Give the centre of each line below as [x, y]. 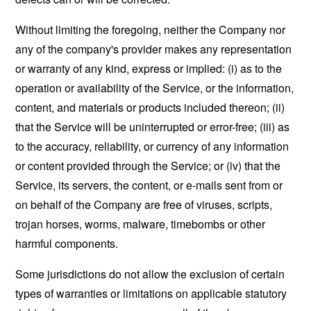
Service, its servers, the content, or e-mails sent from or [149, 185]
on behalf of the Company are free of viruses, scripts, [144, 204]
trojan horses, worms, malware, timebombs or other [141, 224]
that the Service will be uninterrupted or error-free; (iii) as [153, 127]
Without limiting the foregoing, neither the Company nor [151, 30]
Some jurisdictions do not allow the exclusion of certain [150, 274]
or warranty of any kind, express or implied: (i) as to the [149, 68]
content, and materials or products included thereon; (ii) [150, 107]
